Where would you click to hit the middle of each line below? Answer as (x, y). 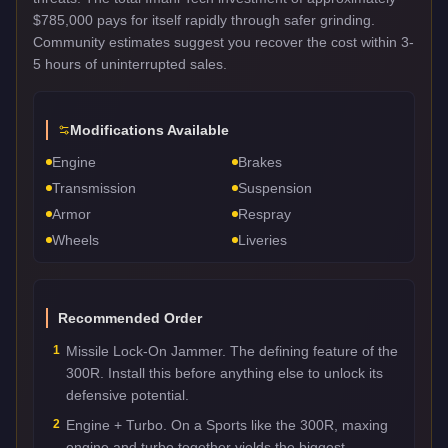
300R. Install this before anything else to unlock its (224, 372)
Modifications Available (149, 129)
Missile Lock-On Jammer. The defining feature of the (232, 350)
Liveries (262, 239)
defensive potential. (127, 394)
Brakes (260, 161)
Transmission (94, 187)
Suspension (275, 187)
